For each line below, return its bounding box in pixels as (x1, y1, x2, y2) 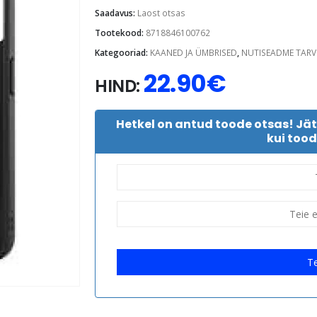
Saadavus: (95, 6, 137, 19)
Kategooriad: (95, 46, 150, 59)
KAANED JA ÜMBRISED (150, 46, 237, 59)
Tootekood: (95, 26, 146, 39)
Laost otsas (137, 6, 185, 19)
